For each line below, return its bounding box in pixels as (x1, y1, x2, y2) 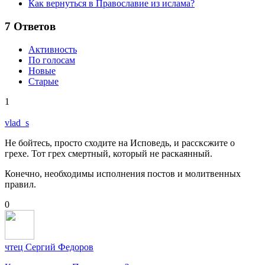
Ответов (11, 20, 56, 33)
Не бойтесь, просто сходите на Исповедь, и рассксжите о (5, 137, 235, 148)
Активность (28, 44, 77, 54)
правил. (5, 179, 36, 189)
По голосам (28, 54, 75, 65)
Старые (28, 76, 59, 86)
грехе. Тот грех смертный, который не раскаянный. (5, 148, 212, 159)
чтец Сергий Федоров (5, 241, 93, 252)
